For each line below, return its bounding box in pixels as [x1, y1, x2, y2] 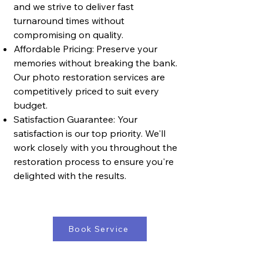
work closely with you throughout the [14, 141, 177, 153]
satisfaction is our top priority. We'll [14, 127, 166, 139]
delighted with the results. [14, 170, 126, 181]
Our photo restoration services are [14, 71, 165, 83]
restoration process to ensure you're [14, 156, 174, 167]
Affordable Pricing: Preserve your [14, 43, 157, 55]
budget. [14, 99, 48, 111]
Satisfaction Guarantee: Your [14, 113, 137, 125]
